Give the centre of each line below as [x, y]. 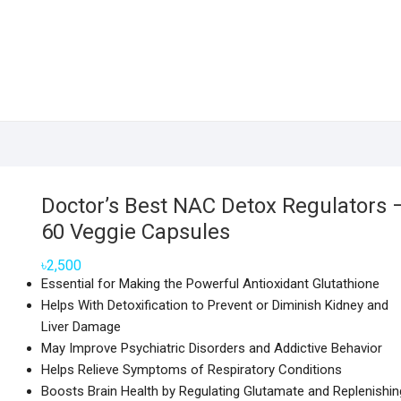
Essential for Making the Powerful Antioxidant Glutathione [210, 284]
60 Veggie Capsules [136, 232]
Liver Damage [81, 327]
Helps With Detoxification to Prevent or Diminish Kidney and [215, 305]
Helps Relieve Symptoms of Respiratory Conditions [192, 370]
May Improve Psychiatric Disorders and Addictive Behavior [212, 348]
